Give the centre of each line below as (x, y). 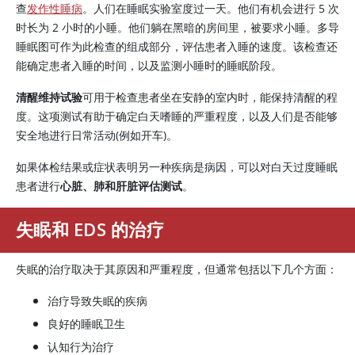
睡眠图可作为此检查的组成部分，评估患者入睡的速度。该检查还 (177, 46)
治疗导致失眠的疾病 (97, 301)
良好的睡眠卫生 (86, 324)
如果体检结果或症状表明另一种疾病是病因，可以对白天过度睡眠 (177, 167)
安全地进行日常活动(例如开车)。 (97, 135)
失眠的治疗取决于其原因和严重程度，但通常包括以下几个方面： (177, 269)
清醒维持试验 (49, 97)
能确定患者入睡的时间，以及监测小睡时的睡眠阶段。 (149, 65)
